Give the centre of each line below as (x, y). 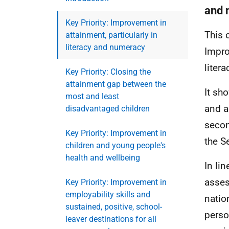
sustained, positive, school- (114, 207)
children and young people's (116, 145)
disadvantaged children (108, 109)
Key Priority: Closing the (108, 72)
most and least (92, 96)
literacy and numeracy (105, 47)
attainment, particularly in (111, 35)
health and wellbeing (103, 158)
